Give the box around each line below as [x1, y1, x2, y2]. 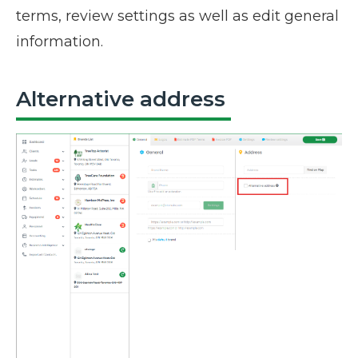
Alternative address [16, 86, 231, 112]
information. [16, 32, 103, 50]
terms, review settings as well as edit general [16, 6, 339, 25]
